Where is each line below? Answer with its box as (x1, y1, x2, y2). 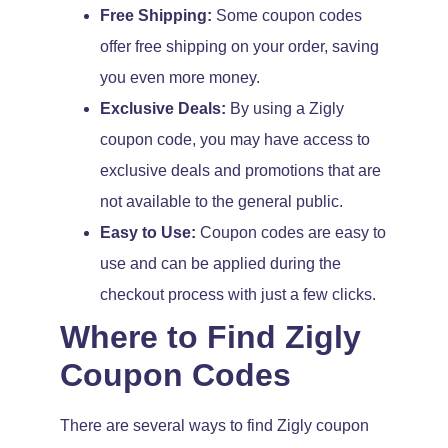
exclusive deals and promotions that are (100, 162, 381, 180)
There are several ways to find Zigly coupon (60, 417, 369, 435)
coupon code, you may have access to (100, 131, 370, 149)
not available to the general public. (100, 193, 343, 211)
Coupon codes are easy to (196, 224, 386, 242)
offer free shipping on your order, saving (100, 38, 379, 56)
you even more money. (100, 69, 260, 87)
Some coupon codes (212, 7, 362, 25)
